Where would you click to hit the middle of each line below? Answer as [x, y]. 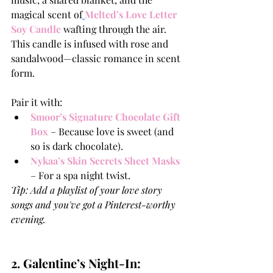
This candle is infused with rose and [91, 44]
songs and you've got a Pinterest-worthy [94, 205]
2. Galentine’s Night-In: [77, 263]
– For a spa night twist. [80, 175]
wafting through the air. [116, 29]
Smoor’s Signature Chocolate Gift [107, 117]
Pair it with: [37, 102]
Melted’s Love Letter [132, 15]
